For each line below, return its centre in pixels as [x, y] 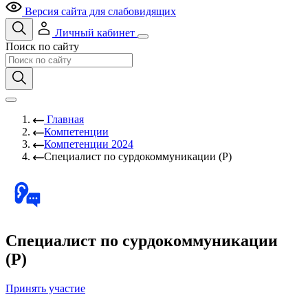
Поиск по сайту [42, 46]
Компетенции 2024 [89, 144]
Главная [65, 119]
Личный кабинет [95, 33]
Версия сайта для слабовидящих [100, 11]
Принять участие [45, 288]
